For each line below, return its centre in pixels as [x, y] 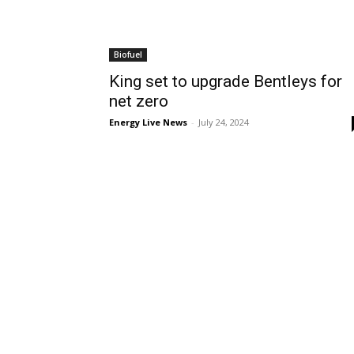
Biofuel [128, 55]
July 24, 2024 [224, 122]
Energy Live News [148, 122]
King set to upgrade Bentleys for [226, 81]
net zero [139, 101]
